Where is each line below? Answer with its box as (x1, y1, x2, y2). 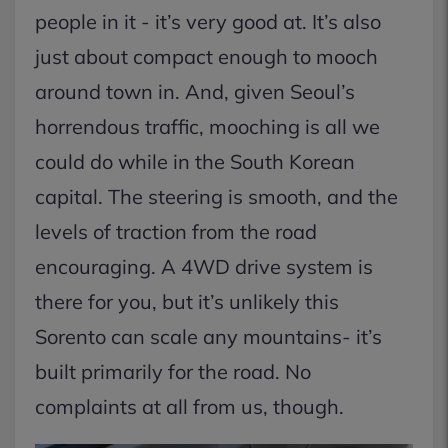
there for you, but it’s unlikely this (35, 289, 339, 314)
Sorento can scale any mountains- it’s (35, 324, 382, 349)
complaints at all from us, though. (35, 394, 344, 419)
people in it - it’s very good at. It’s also (35, 9, 381, 34)
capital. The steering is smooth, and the (35, 184, 398, 209)
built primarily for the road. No (35, 359, 311, 384)
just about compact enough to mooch (35, 44, 378, 69)
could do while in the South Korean (35, 149, 355, 174)
